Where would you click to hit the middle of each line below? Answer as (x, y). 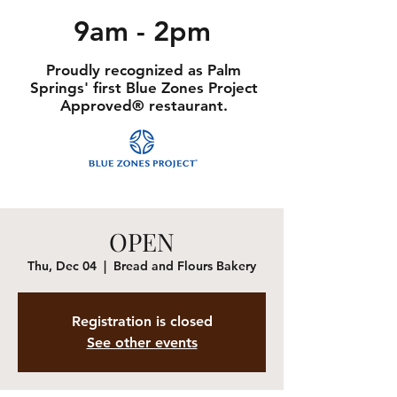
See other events (142, 342)
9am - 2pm (142, 31)
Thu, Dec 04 (62, 265)
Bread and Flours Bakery (185, 265)
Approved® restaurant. (144, 105)
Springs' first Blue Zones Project (144, 87)
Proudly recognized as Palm (144, 70)
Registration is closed (142, 321)
